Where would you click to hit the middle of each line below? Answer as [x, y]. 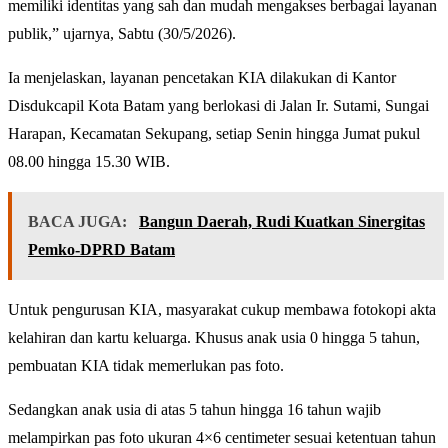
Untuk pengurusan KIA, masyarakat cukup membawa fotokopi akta [222, 310]
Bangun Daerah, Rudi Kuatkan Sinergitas [282, 222]
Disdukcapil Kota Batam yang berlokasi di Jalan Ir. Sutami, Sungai [218, 106]
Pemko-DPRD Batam [101, 250]
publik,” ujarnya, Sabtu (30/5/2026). [122, 34]
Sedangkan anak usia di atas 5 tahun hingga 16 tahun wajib [194, 410]
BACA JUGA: [79, 222]
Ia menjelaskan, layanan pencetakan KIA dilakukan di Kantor [202, 78]
